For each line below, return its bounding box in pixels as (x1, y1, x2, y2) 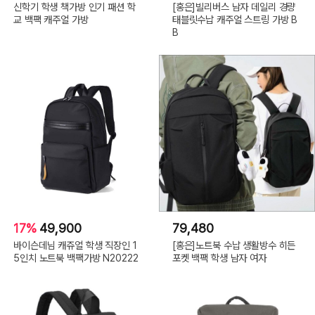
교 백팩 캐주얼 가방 (13, 13, 89, 25)
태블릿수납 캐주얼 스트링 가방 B (172, 13, 298, 25)
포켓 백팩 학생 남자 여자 (172, 252, 266, 264)
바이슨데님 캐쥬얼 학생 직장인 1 (13, 239, 137, 252)
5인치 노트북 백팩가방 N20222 (13, 252, 139, 264)
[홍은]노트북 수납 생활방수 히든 (172, 239, 296, 252)
